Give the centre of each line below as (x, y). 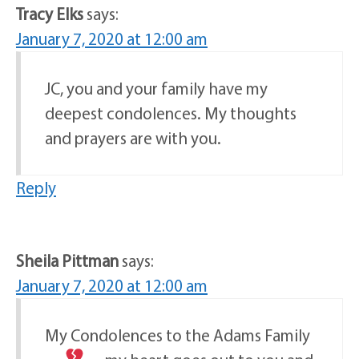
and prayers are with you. (133, 138)
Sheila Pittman (67, 261)
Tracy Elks (50, 14)
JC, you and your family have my (156, 89)
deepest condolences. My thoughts (171, 113)
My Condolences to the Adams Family (177, 335)
